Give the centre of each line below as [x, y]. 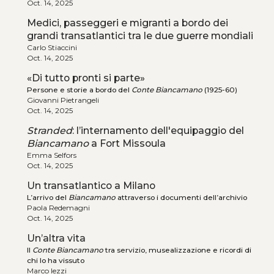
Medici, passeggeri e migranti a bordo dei [127, 23]
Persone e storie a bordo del [79, 90]
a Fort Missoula [127, 144]
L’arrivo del [47, 198]
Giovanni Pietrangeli [63, 100]
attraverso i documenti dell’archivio [181, 198]
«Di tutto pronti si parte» [86, 78]
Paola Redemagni [58, 208]
